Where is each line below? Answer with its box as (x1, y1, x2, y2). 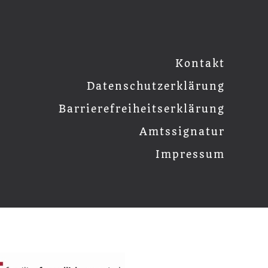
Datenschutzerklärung (86, 80, 225, 92)
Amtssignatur (139, 126, 225, 138)
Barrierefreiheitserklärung (58, 103, 225, 115)
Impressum (155, 148, 225, 160)
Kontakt (175, 57, 225, 69)
